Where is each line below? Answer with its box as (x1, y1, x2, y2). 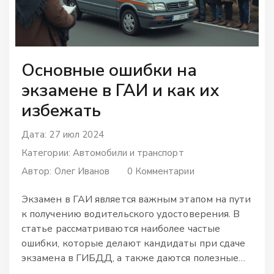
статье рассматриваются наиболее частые (21, 222, 221, 236)
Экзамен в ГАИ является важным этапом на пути (21, 193, 251, 207)
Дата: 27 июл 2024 (21, 128, 105, 141)
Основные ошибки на (21, 59, 197, 83)
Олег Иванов (54, 165, 110, 178)
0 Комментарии (127, 165, 194, 178)
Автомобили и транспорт (72, 147, 184, 160)
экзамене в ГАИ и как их (21, 79, 220, 103)
